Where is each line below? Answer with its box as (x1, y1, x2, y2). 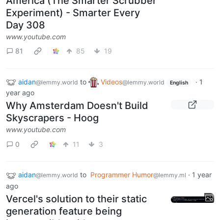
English (169, 79, 188, 86)
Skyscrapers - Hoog (6, 112, 99, 124)
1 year (192, 170, 212, 179)
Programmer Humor (90, 170, 153, 179)
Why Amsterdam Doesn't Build (6, 100, 148, 112)
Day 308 (6, 19, 45, 31)
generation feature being (6, 205, 122, 217)
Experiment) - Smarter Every (6, 6, 140, 19)
